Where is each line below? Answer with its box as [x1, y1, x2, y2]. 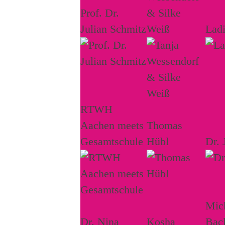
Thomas [147, 119, 182, 132]
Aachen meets [80, 119, 144, 132]
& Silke [147, 6, 181, 19]
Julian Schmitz [80, 22, 146, 35]
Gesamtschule [80, 135, 143, 148]
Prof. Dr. [80, 6, 119, 19]
